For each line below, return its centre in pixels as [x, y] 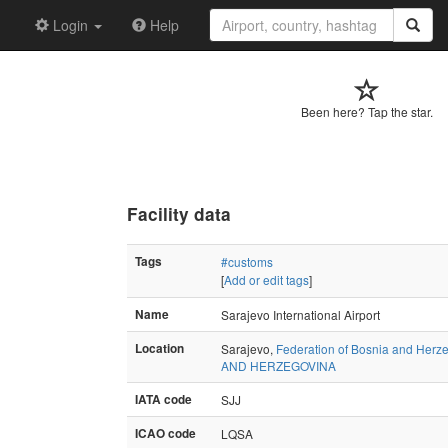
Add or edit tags [266, 279]
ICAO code [165, 433]
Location [159, 348]
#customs [247, 261]
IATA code [163, 399]
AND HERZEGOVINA [278, 365]
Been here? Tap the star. [367, 111]
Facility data [179, 213]
